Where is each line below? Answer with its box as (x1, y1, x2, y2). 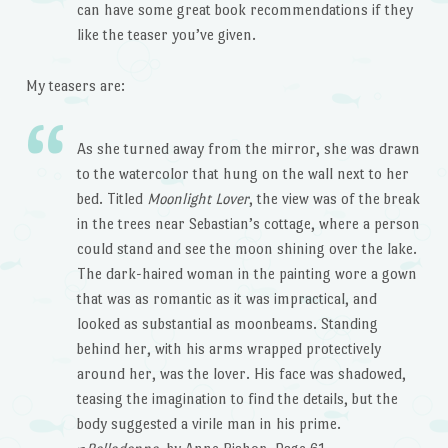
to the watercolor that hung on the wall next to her (76, 165, 409, 183)
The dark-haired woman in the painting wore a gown (76, 265, 417, 283)
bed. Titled (76, 190, 147, 208)
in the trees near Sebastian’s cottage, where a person (76, 215, 420, 233)
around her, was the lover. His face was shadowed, (76, 365, 406, 383)
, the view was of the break (248, 190, 420, 208)
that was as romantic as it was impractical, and (76, 290, 377, 308)
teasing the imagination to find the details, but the (76, 390, 398, 408)
